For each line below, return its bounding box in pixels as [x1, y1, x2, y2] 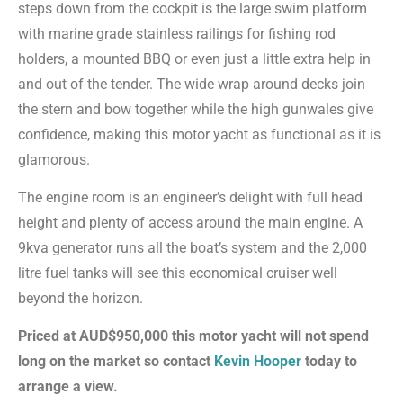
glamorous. [18, 150, 90, 168]
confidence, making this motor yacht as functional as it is [18, 125, 381, 143]
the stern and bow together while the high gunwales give [18, 100, 373, 118]
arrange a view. [18, 378, 118, 396]
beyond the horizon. [18, 289, 143, 307]
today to [301, 353, 357, 371]
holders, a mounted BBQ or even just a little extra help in [18, 49, 371, 67]
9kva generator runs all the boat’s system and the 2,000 [18, 238, 367, 256]
